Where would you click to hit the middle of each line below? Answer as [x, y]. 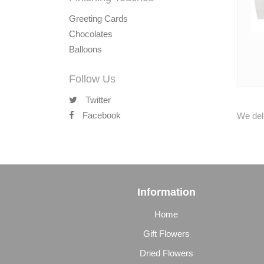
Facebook [100, 115]
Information [166, 192]
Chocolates [91, 34]
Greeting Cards [98, 19]
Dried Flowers [166, 253]
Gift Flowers [166, 234]
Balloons [85, 49]
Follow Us [92, 79]
